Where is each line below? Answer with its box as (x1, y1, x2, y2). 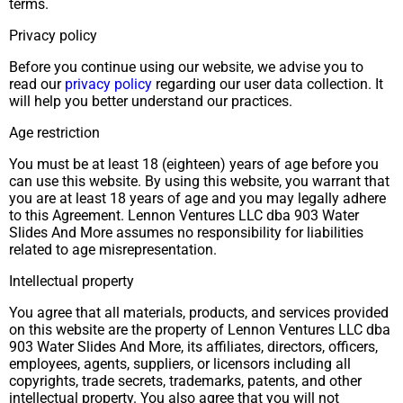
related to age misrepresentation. (9, 241, 217, 258)
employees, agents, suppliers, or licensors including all (9, 355, 351, 372)
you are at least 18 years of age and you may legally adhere (9, 190, 386, 207)
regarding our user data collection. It (152, 76, 383, 93)
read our (9, 76, 65, 93)
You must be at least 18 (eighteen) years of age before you (9, 156, 379, 173)
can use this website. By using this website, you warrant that (9, 173, 390, 190)
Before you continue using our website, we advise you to (9, 58, 363, 76)
